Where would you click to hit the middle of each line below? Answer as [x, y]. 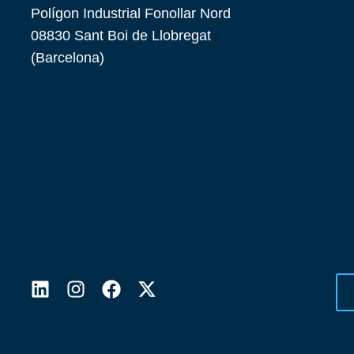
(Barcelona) [68, 57]
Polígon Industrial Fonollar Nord [131, 13]
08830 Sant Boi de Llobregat [121, 35]
